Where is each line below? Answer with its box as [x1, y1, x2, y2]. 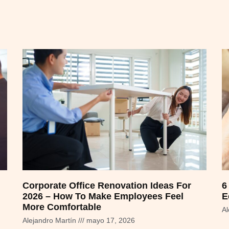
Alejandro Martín [22, 216, 78, 225]
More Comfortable [22, 202, 101, 213]
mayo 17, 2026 [84, 216, 135, 225]
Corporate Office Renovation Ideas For [22, 180, 191, 191]
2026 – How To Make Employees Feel [22, 191, 184, 202]
